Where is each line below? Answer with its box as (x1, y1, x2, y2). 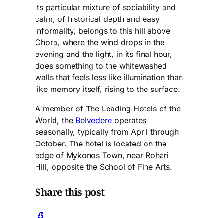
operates (112, 115, 146, 126)
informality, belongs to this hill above (35, 26, 170, 36)
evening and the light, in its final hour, (35, 49, 172, 59)
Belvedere (75, 115, 112, 126)
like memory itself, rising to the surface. (35, 84, 180, 94)
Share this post (35, 185, 105, 199)
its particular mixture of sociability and (35, 2, 176, 13)
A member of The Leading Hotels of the (35, 104, 181, 114)
